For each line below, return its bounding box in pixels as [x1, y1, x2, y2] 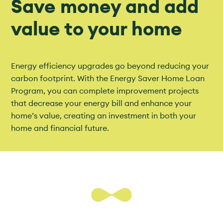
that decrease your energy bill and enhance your [11, 98, 192, 109]
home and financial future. [11, 123, 110, 133]
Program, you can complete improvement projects [11, 86, 199, 96]
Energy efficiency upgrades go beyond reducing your [11, 61, 210, 71]
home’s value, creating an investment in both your [11, 111, 197, 121]
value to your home [11, 16, 183, 41]
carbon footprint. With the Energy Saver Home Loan [11, 73, 205, 84]
